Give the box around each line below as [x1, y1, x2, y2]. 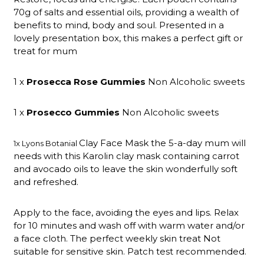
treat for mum [13, 45, 77, 57]
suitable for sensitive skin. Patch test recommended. [13, 245, 246, 257]
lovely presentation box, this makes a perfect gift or [13, 32, 243, 44]
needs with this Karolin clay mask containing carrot [13, 150, 239, 161]
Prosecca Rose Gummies [26, 75, 146, 87]
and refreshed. [13, 176, 78, 187]
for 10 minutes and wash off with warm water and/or [13, 219, 245, 231]
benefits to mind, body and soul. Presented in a [13, 19, 224, 31]
